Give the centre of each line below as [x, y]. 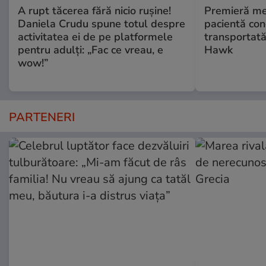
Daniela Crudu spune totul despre [102, 23]
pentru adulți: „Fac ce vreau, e [91, 50]
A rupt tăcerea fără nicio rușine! [94, 10]
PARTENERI [42, 117]
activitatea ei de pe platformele [95, 37]
